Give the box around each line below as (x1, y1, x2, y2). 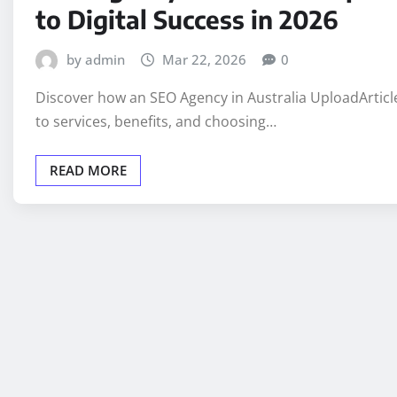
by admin (66, 50, 125, 68)
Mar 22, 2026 (162, 50, 247, 68)
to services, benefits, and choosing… (35, 112, 276, 132)
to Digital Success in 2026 (35, 3, 339, 35)
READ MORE (50, 161, 127, 180)
